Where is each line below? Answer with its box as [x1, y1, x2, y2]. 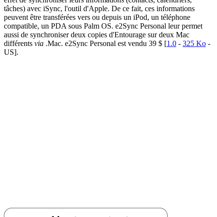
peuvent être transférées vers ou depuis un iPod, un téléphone [4, 13, 190, 21]
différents [4, 39, 34, 47]
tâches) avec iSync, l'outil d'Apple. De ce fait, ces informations [4, 4, 195, 13]
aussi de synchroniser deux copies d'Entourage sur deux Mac [4, 30, 189, 39]
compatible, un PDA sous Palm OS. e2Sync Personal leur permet [4, 21, 202, 30]
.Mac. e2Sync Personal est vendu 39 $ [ [44, 39, 167, 47]
